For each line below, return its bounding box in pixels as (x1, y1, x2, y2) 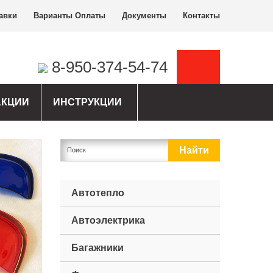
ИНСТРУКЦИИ (53, 97, 122, 107)
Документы (122, 11, 166, 20)
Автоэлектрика (71, 215, 145, 225)
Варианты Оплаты (34, 11, 105, 20)
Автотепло (71, 188, 124, 198)
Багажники (71, 243, 124, 253)
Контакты (183, 11, 220, 20)
